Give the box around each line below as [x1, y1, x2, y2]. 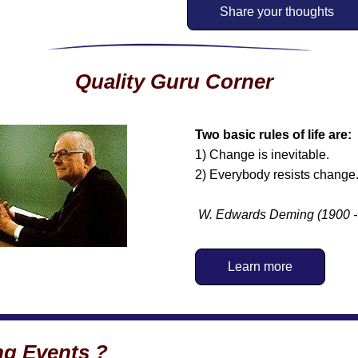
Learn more [228, 260, 292, 273]
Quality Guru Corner [75, 70, 273, 93]
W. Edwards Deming [198, 208, 314, 221]
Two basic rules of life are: [195, 128, 355, 141]
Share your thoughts [220, 5, 334, 18]
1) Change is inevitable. [195, 148, 329, 161]
